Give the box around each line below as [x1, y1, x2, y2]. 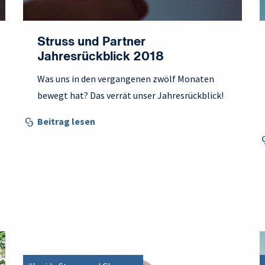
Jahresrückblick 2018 [37, 51, 164, 64]
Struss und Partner [37, 36, 146, 49]
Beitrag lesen [37, 115, 95, 128]
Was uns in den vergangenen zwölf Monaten [37, 73, 214, 85]
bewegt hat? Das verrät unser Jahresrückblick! [37, 89, 224, 102]
